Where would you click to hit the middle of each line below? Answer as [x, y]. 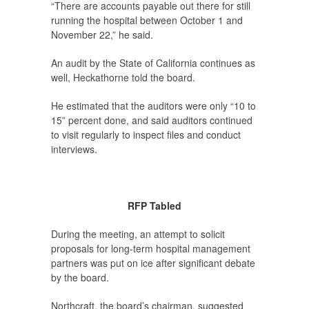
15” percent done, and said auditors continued [152, 120]
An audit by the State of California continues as [153, 62]
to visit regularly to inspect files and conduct [146, 134]
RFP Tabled [154, 205]
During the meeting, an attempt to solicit [138, 233]
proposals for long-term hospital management [151, 248]
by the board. [80, 277]
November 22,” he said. [102, 34]
